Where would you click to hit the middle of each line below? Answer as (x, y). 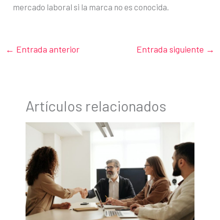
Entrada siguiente (171, 49)
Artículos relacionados (96, 105)
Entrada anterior (47, 49)
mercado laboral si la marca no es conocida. (91, 7)
